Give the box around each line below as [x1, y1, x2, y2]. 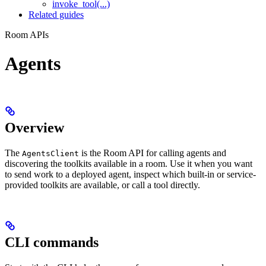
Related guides [28, 9, 84, 20]
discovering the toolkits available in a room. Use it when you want [5, 158, 252, 169]
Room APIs [5, 29, 49, 40]
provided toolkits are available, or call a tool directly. [5, 179, 200, 190]
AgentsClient [22, 148, 79, 158]
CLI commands [5, 234, 99, 250]
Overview [5, 119, 64, 135]
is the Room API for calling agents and [79, 147, 226, 158]
